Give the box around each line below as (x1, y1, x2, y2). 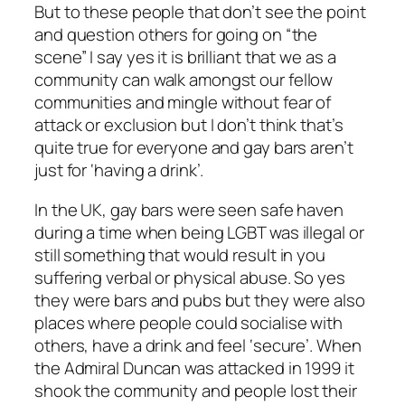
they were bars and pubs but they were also (34, 287, 365, 312)
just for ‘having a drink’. (34, 158, 204, 183)
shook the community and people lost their (34, 378, 357, 402)
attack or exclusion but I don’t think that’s (34, 113, 344, 137)
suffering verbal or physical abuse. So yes (34, 265, 345, 289)
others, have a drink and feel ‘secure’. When (34, 333, 362, 357)
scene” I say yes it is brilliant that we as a (34, 45, 336, 70)
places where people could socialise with (34, 310, 343, 334)
